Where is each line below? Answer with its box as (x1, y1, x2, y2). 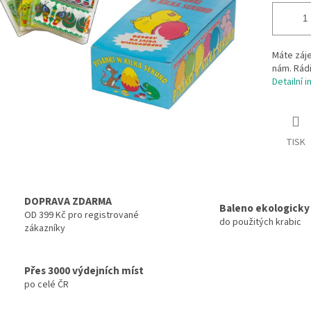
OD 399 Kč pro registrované (24, 208, 139, 223)
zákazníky (24, 221, 65, 236)
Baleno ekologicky (219, 200, 310, 216)
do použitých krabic (219, 215, 301, 229)
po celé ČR (24, 277, 69, 292)
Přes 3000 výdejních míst (24, 262, 144, 278)
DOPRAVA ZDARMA (24, 194, 112, 210)
